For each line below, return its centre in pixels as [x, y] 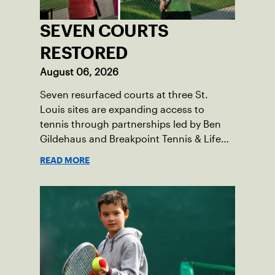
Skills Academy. [76, 154]
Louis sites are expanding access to [122, 110]
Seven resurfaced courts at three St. [124, 95]
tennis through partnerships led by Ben [130, 125]
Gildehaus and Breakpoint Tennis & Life [130, 139]
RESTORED [84, 53]
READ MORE [65, 161]
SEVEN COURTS [104, 31]
